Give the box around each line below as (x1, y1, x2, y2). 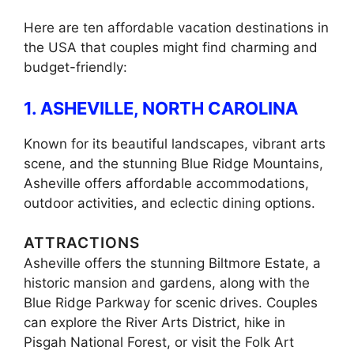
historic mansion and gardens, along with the (24, 275, 310, 292)
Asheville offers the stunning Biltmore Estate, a (24, 255, 321, 272)
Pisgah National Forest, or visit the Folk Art (24, 334, 294, 351)
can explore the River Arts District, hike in (24, 314, 285, 331)
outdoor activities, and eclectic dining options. (24, 194, 315, 211)
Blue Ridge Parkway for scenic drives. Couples (24, 295, 318, 311)
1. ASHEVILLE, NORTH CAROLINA (24, 97, 298, 119)
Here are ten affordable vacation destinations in (24, 20, 329, 36)
